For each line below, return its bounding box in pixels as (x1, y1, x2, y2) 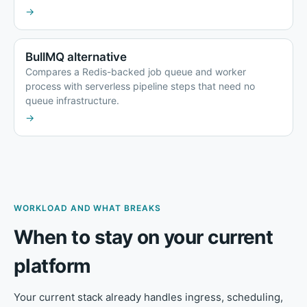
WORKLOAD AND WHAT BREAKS (14, 203, 162, 214)
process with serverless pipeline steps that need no (25, 80, 255, 93)
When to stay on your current (14, 225, 273, 249)
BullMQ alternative (25, 50, 127, 64)
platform (14, 254, 91, 278)
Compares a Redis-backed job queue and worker (25, 66, 246, 78)
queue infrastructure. (25, 95, 119, 107)
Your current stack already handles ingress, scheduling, (14, 291, 283, 304)
